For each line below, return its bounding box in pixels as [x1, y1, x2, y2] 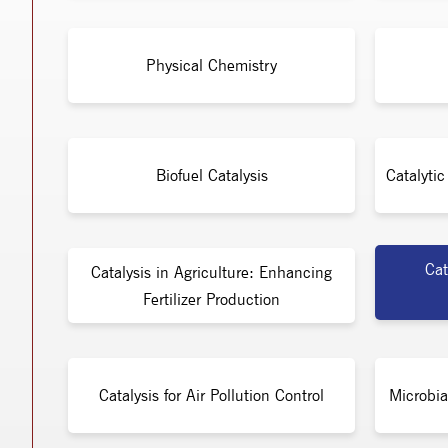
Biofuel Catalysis [155, 166, 268, 185]
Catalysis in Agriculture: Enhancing [91, 262, 332, 282]
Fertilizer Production [143, 289, 280, 309]
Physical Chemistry [146, 56, 277, 75]
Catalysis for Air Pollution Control [99, 386, 324, 405]
